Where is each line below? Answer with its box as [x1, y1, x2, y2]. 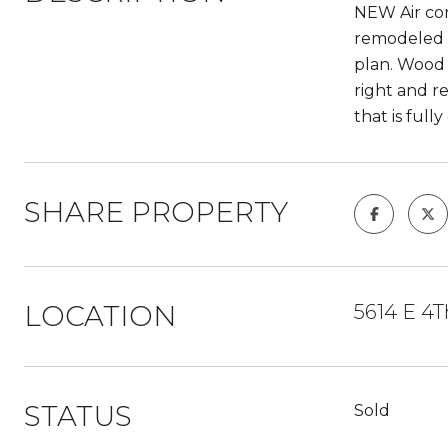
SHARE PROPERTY [24, 195, 288, 229]
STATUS [24, 399, 132, 433]
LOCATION [24, 299, 177, 333]
